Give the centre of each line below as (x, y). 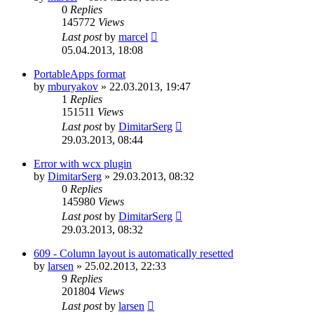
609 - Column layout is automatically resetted (134, 253)
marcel (133, 36)
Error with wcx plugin (83, 163)
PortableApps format (80, 74)
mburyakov (73, 86)
